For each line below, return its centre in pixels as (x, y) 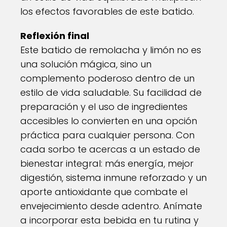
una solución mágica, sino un (86, 64)
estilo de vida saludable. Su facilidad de (111, 92)
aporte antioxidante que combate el (104, 192)
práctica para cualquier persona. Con (107, 135)
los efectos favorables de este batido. (107, 11)
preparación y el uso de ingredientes (104, 107)
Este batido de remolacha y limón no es (111, 50)
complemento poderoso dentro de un (107, 78)
